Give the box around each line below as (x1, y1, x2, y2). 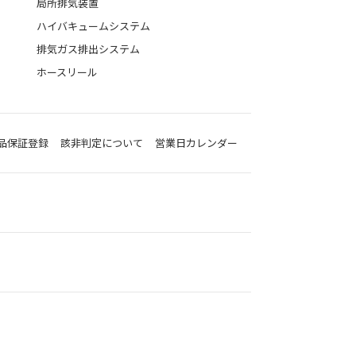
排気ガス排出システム (37, 41, 140, 57)
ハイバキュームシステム (37, 18, 150, 34)
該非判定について (60, 135, 143, 151)
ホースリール (37, 64, 98, 80)
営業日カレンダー (155, 135, 238, 151)
